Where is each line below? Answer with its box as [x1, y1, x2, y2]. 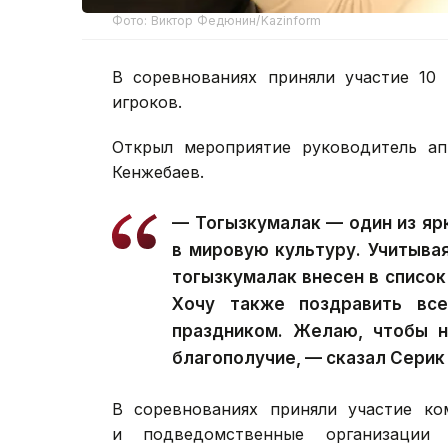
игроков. [112, 92, 182, 113]
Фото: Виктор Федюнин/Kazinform [112, 13, 322, 29]
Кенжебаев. [112, 162, 204, 183]
